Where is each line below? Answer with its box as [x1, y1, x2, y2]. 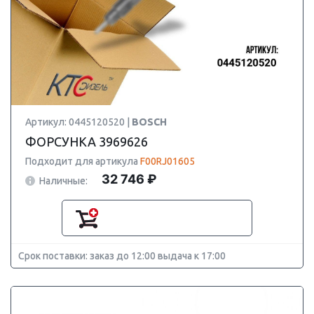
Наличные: [39, 175, 88, 186]
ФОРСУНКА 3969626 [25, 135, 148, 149]
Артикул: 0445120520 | [25, 116, 132, 128]
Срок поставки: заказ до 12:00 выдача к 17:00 [18, 250, 226, 261]
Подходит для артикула [25, 156, 140, 167]
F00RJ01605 [140, 156, 195, 167]
